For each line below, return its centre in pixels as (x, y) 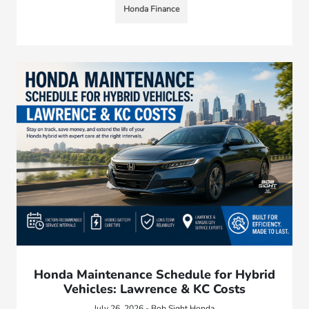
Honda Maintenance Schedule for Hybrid (154, 274)
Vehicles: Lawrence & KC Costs (154, 289)
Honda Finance (152, 9)
